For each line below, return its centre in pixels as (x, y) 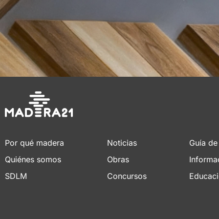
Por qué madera (34, 142)
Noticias (122, 142)
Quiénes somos (33, 159)
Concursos (127, 176)
